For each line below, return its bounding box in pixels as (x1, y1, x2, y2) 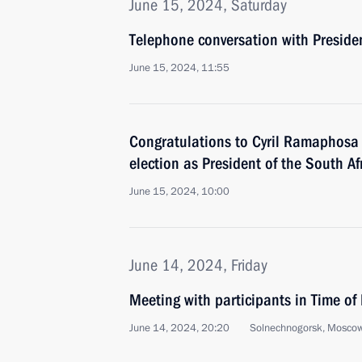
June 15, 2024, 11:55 (129, 61, 229, 75)
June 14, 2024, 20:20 (129, 321, 229, 335)
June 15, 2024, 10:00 (129, 184, 229, 199)
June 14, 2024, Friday (129, 255, 267, 275)
